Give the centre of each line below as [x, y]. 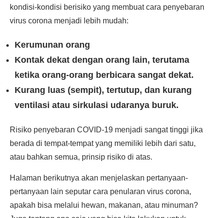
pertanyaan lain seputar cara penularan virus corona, [100, 191]
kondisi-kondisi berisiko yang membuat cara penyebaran [107, 7]
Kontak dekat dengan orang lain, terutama [102, 60]
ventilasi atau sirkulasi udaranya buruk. [97, 105]
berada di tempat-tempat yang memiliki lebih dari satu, [103, 143]
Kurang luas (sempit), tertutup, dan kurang [103, 90]
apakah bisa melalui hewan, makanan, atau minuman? [104, 205]
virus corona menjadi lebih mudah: [69, 21]
